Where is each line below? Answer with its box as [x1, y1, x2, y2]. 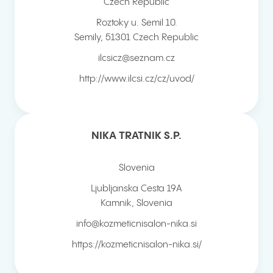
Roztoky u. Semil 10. [96, 18, 177, 27]
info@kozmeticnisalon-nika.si [76, 219, 197, 229]
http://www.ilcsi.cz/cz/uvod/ [79, 74, 194, 83]
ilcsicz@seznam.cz [98, 53, 175, 63]
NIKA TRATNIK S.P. [91, 130, 182, 141]
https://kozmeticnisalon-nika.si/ [71, 239, 202, 249]
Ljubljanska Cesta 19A [91, 183, 182, 193]
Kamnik [101, 198, 132, 208]
